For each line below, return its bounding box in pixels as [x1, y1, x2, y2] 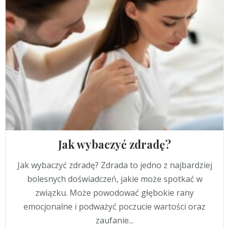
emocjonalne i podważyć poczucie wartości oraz [24, 200, 205, 212]
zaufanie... [96, 214, 133, 226]
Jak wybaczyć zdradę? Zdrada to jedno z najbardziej [17, 159, 212, 171]
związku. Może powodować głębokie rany [35, 187, 194, 198]
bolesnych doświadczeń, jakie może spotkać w [27, 173, 202, 185]
